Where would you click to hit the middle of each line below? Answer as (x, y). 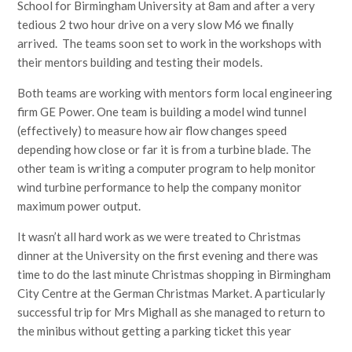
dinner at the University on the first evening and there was (168, 256)
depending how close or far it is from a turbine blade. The (165, 150)
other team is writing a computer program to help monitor (167, 169)
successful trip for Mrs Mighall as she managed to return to (172, 312)
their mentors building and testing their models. (140, 62)
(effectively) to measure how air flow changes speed (152, 131)
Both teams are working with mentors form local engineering (175, 93)
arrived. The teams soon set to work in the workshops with (170, 44)
